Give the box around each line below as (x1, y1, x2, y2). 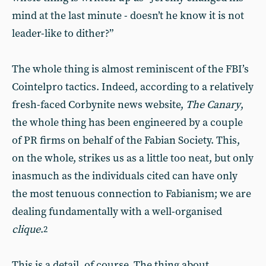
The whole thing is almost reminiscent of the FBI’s (12, 62, 249, 76)
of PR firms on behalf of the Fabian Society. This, (12, 134, 240, 147)
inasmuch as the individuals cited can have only (12, 169, 237, 183)
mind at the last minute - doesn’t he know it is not (12, 9, 244, 23)
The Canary (186, 98, 240, 112)
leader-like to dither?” (12, 27, 113, 40)
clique (12, 223, 40, 236)
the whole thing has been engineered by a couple (12, 116, 243, 129)
